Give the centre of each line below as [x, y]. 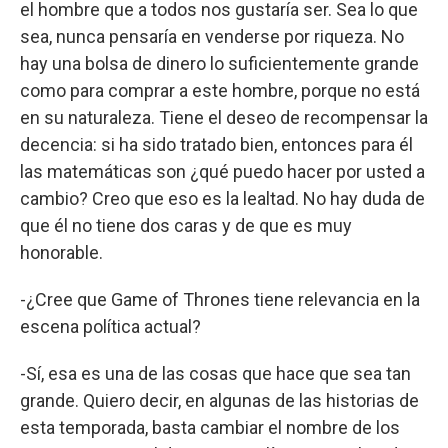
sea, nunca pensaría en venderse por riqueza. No [212, 36]
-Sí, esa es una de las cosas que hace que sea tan [215, 373]
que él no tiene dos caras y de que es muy [186, 225]
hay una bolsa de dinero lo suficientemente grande [219, 63]
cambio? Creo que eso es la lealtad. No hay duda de [222, 198]
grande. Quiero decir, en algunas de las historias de [219, 400]
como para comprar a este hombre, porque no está [220, 90]
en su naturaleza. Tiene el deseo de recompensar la [224, 117]
